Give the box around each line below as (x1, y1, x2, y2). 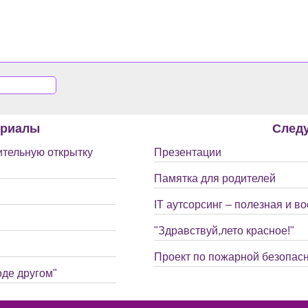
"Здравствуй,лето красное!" (154, 225, 294, 236)
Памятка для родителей (154, 173, 276, 184)
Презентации (154, 146, 221, 158)
